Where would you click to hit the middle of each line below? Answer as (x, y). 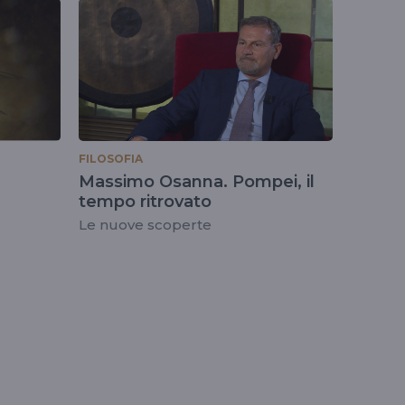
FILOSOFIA (111, 158)
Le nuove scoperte (145, 224)
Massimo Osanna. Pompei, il (197, 181)
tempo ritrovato (145, 201)
